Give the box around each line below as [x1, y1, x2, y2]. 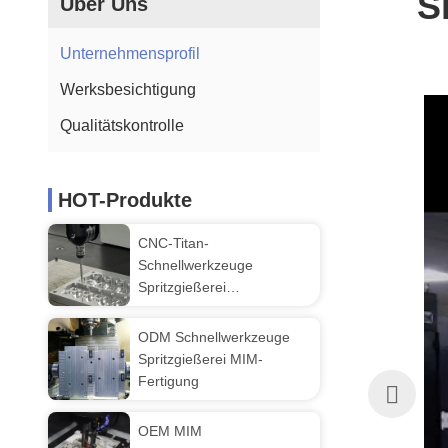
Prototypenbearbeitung [138, 301, 283, 317]
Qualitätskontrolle [60, 117, 184, 134]
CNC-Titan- [138, 235, 209, 251]
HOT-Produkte [58, 189, 192, 211]
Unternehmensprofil [60, 45, 200, 62]
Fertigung [138, 373, 199, 389]
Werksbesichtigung [60, 81, 196, 98]
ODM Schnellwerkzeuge [138, 329, 290, 345]
